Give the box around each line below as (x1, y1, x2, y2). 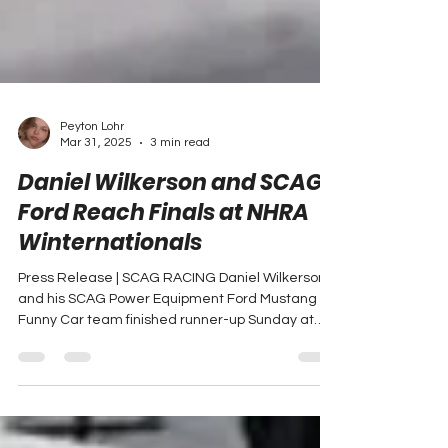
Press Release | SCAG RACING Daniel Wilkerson (18, 361, 326, 375)
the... (18, 424, 49, 438)
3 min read (150, 226, 210, 239)
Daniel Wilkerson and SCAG (18, 257, 323, 288)
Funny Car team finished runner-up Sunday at (18, 403, 314, 417)
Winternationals (18, 317, 202, 348)
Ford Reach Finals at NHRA (18, 287, 309, 318)
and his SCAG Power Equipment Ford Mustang (18, 382, 317, 396)
